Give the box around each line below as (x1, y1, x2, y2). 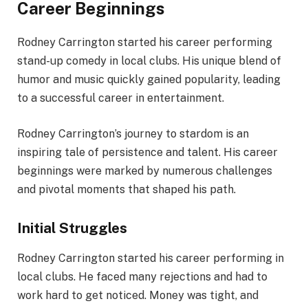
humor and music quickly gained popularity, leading (17, 73, 280, 87)
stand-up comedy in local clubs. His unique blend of (17, 54, 281, 68)
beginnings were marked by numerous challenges (17, 164, 272, 177)
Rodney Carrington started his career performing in (17, 251, 284, 265)
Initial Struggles (17, 219, 127, 236)
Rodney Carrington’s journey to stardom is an (17, 126, 249, 140)
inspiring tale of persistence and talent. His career (17, 145, 278, 159)
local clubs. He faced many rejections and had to (17, 269, 267, 283)
